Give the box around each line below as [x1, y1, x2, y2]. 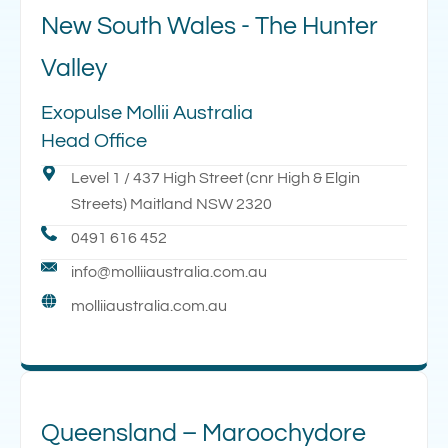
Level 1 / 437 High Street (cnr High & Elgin [71, 169, 360, 186]
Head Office [41, 130, 147, 151]
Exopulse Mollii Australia [41, 102, 253, 123]
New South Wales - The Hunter [41, 12, 378, 39]
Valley [41, 54, 107, 81]
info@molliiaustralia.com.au [71, 263, 267, 280]
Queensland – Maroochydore [41, 419, 366, 446]
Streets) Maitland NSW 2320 [71, 195, 272, 212]
